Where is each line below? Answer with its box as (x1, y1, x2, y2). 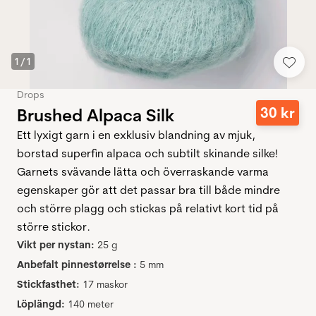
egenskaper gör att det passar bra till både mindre (17, 183, 280, 197)
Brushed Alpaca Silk (17, 104, 174, 126)
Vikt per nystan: (17, 238, 95, 252)
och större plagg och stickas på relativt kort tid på (17, 201, 279, 216)
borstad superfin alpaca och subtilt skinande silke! (17, 146, 278, 161)
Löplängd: (17, 298, 65, 311)
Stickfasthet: (17, 278, 80, 291)
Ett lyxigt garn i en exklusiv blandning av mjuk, (17, 128, 255, 142)
